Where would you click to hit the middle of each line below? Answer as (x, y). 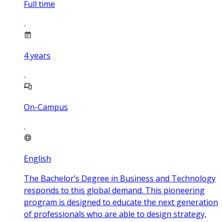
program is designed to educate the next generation (121, 202)
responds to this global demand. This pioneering (114, 191)
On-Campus (46, 107)
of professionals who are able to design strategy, (115, 214)
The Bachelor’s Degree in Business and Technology (120, 179)
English (37, 159)
